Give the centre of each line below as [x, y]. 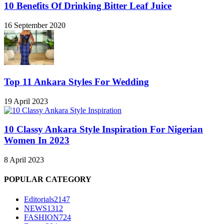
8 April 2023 [24, 160]
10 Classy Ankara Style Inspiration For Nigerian [103, 129]
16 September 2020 [35, 25]
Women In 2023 [37, 140]
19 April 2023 [26, 101]
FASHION [41, 217]
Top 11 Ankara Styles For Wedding [76, 81]
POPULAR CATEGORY [48, 179]
